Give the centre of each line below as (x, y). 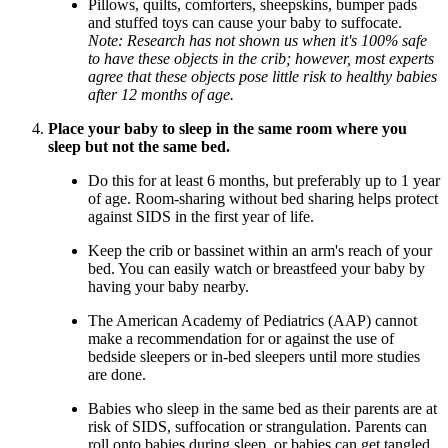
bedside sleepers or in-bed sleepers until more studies (254, 357)
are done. (117, 375)
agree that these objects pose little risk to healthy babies (262, 77)
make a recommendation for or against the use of (241, 339)
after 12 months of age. (161, 95)
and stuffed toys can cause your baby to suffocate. (245, 23)
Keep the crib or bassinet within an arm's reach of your (260, 251)
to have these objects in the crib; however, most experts (261, 59)
